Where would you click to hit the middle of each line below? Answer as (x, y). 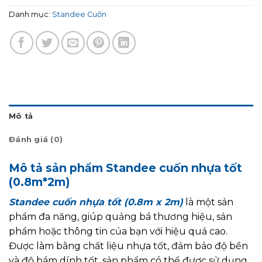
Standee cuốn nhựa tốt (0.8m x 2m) (96, 202)
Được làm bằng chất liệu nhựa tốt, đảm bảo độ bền (128, 246)
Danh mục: (30, 15)
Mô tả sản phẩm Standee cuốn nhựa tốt (125, 168)
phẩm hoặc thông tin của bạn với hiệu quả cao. (118, 231)
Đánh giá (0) (36, 140)
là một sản (208, 202)
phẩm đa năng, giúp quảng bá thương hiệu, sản (120, 216)
